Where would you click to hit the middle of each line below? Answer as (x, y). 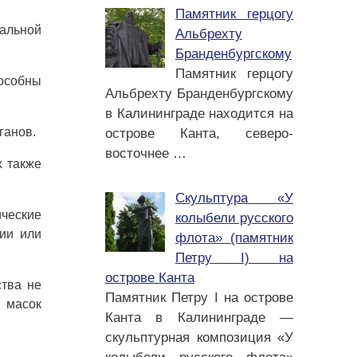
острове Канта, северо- (199, 133)
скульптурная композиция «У (199, 337)
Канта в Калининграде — (199, 317)
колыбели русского (234, 218)
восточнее (139, 153)
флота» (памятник (234, 237)
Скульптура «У (234, 198)
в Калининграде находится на (199, 114)
